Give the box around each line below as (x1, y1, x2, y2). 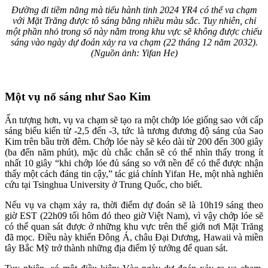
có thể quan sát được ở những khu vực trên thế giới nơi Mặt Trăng (5, 221, 263, 232)
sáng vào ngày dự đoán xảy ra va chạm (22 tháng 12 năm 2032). (10, 37, 258, 48)
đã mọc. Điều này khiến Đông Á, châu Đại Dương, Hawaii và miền (5, 232, 263, 242)
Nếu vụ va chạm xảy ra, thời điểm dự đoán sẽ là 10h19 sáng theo (5, 199, 263, 210)
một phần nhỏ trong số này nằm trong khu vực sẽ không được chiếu (6, 26, 262, 37)
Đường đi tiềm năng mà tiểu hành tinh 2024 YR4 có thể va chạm (11, 5, 257, 16)
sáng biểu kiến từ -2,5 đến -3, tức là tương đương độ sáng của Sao (5, 125, 263, 136)
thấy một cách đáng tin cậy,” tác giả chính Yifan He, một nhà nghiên (5, 168, 263, 179)
